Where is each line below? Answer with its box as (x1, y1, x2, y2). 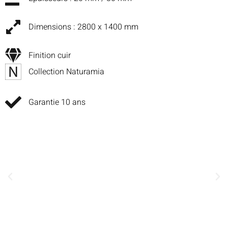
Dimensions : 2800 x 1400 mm (28, 20, 138, 33)
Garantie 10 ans (28, 96, 85, 108)
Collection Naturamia (28, 65, 104, 78)
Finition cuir (28, 49, 71, 62)
